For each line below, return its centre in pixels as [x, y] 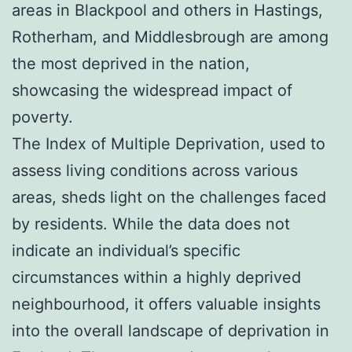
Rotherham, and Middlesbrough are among [170, 37]
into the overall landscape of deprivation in [170, 330]
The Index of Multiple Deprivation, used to [169, 143]
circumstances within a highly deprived [156, 277]
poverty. [42, 117]
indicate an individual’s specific [126, 250]
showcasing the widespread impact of [152, 90]
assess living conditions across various [155, 170]
